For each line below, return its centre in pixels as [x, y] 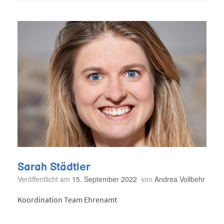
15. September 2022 [104, 179]
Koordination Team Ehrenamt [67, 200]
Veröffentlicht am [47, 179]
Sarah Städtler [54, 167]
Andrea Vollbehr [180, 179]
